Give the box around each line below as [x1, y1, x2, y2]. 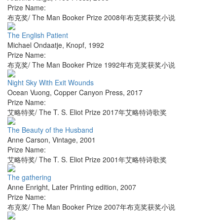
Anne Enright [7, 182, 48, 192]
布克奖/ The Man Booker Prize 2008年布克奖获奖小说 [7, 12, 175, 23]
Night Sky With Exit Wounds [7, 77, 94, 88]
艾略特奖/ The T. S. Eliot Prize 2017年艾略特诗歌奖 [7, 107, 167, 117]
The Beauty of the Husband [7, 125, 93, 135]
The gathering [7, 172, 51, 183]
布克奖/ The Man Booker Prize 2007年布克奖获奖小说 [7, 202, 175, 212]
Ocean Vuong [7, 87, 50, 98]
